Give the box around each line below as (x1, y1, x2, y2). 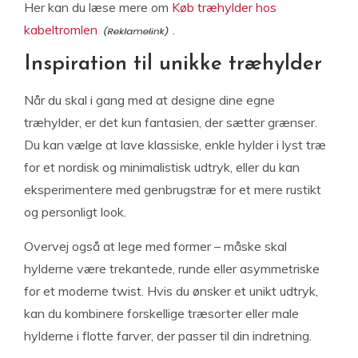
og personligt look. (24, 203, 126, 220)
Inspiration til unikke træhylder (24, 53, 322, 75)
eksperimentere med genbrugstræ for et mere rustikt (24, 181, 321, 197)
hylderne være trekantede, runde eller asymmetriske (24, 260, 320, 276)
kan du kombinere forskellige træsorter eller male (24, 304, 299, 321)
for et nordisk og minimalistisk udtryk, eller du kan (24, 158, 300, 175)
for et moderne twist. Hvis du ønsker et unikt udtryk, (24, 282, 318, 299)
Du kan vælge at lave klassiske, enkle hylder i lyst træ (24, 136, 326, 153)
